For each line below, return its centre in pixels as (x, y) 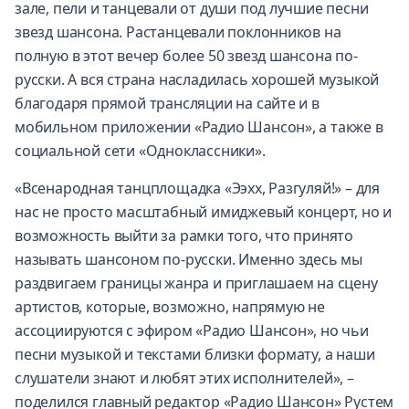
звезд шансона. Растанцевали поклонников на (178, 31)
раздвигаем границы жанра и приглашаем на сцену (196, 283)
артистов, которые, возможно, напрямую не (170, 306)
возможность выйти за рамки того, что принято (184, 235)
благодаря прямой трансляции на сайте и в (167, 103)
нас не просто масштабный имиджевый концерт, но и (204, 211)
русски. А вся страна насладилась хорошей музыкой (197, 79)
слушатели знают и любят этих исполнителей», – (184, 378)
